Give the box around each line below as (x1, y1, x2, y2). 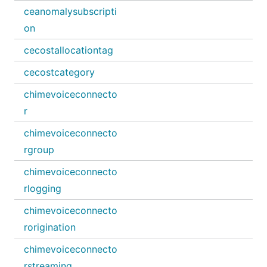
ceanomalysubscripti (24, 5, 117, 17)
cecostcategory (24, 66, 95, 78)
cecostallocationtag (24, 44, 113, 56)
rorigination (24, 221, 76, 233)
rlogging (24, 182, 61, 194)
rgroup (24, 144, 54, 156)
